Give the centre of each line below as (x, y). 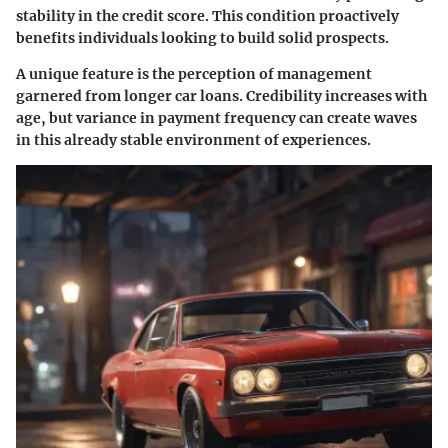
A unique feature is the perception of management (194, 74)
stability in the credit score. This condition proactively (207, 16)
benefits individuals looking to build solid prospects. (202, 38)
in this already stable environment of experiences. (193, 140)
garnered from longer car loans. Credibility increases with (221, 96)
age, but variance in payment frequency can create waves (216, 118)
